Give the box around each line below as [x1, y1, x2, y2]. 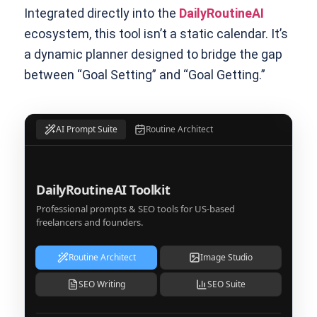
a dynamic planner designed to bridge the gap [24, 47, 283, 62]
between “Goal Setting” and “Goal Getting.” [24, 67, 266, 83]
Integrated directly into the [24, 6, 180, 21]
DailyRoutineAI [179, 6, 265, 21]
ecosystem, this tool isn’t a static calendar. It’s [24, 26, 289, 42]
